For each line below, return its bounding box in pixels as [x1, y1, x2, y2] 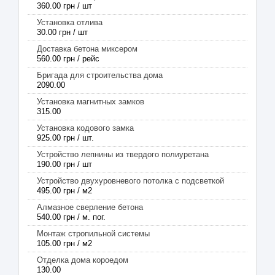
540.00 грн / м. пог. [37, 212, 106, 222]
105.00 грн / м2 [37, 239, 92, 248]
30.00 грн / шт [37, 28, 88, 37]
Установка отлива [37, 18, 103, 27]
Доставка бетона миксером [37, 44, 137, 53]
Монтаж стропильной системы [37, 229, 150, 238]
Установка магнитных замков [37, 97, 144, 106]
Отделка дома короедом [37, 255, 128, 265]
